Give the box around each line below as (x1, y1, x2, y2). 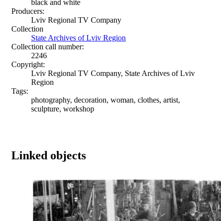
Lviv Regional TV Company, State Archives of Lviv (31, 69, 195, 77)
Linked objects (11, 148, 86, 162)
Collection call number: (11, 42, 84, 51)
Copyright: (11, 60, 45, 69)
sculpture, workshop (31, 104, 94, 113)
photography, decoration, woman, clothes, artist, (31, 95, 180, 104)
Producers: (11, 6, 44, 15)
